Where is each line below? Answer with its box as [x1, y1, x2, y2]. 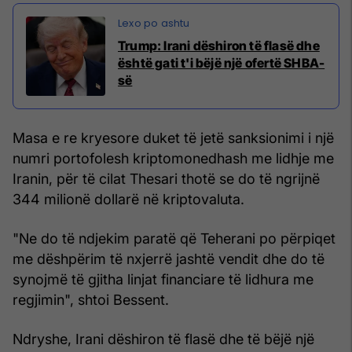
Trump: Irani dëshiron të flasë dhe [118, 37, 320, 53]
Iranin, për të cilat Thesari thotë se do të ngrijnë [13, 170, 320, 187]
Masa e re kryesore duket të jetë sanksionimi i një [13, 129, 334, 146]
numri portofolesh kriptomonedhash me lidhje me [13, 149, 334, 167]
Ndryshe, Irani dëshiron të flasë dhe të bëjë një [13, 330, 314, 347]
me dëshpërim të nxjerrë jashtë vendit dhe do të [13, 250, 324, 267]
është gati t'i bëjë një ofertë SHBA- [118, 54, 325, 71]
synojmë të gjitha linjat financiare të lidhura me [13, 270, 313, 288]
